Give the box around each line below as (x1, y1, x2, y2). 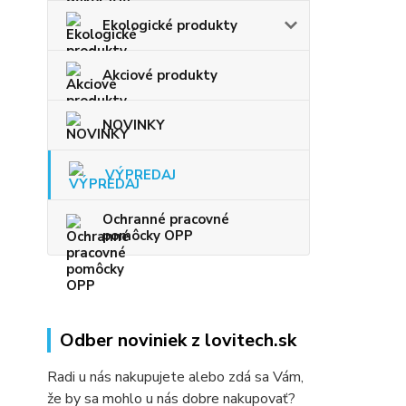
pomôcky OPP (102, 227, 193, 246)
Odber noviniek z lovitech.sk (60, 328, 296, 353)
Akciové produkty (102, 66, 217, 85)
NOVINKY (102, 116, 165, 135)
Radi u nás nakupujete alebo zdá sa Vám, (47, 367, 304, 388)
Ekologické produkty (102, 16, 237, 35)
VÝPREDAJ (105, 166, 176, 185)
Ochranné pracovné (102, 210, 229, 229)
